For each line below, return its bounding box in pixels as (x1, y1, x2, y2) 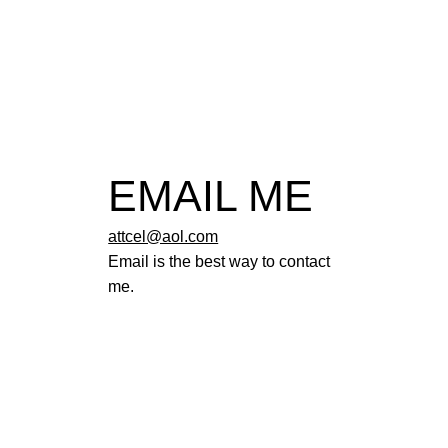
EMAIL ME (108, 171, 314, 220)
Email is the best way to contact (108, 253, 331, 271)
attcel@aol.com (108, 228, 219, 246)
